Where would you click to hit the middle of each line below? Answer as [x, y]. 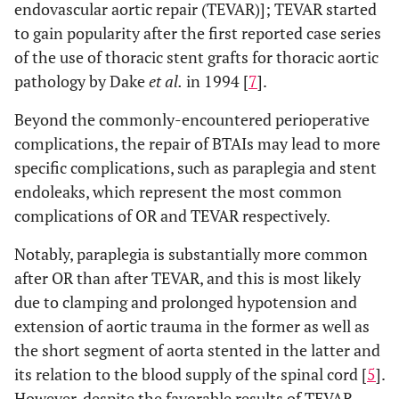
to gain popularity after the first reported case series [198, 33]
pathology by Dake [81, 81]
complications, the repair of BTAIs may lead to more [197, 143]
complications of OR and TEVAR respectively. [172, 216]
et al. [166, 81]
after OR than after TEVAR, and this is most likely [187, 278]
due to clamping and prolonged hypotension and [186, 302]
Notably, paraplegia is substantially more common [191, 254]
